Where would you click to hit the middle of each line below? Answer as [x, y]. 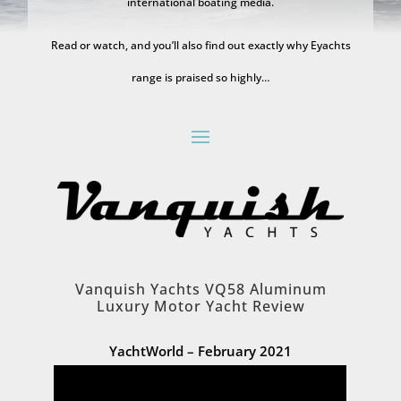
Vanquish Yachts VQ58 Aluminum [200, 289]
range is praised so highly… [200, 77]
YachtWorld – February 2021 [200, 350]
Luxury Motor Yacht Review [200, 306]
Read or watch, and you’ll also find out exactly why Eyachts [200, 45]
